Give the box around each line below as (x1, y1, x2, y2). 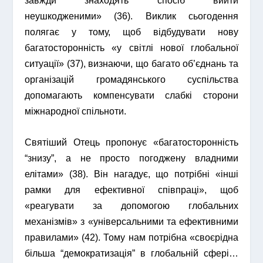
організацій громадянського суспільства (25, 75, 238, 85)
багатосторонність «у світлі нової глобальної (25, 43, 238, 53)
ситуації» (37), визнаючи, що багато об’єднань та (25, 59, 238, 69)
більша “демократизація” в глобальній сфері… (25, 248, 238, 258)
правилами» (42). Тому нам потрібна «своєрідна (25, 232, 238, 242)
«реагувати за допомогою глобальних (25, 200, 238, 211)
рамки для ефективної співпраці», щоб (25, 184, 238, 195)
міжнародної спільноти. (25, 106, 127, 117)
